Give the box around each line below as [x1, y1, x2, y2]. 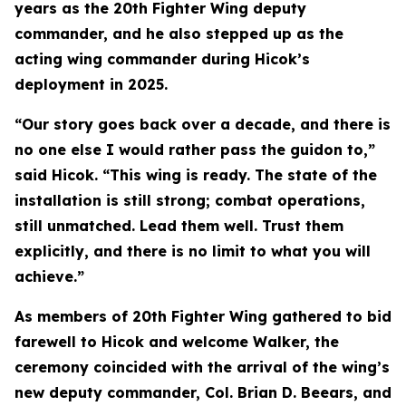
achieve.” [14, 267, 84, 285]
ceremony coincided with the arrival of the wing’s [14, 358, 390, 376]
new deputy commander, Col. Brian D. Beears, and [14, 383, 391, 401]
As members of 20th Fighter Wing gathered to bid [14, 307, 391, 325]
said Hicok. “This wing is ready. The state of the [14, 166, 377, 184]
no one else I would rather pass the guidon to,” [14, 140, 375, 159]
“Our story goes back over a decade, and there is [14, 115, 391, 133]
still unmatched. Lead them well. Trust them [14, 217, 343, 235]
